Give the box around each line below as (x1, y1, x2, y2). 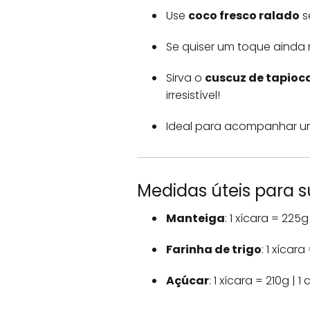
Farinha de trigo (166, 241, 262, 257)
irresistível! (166, 87, 220, 103)
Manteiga (166, 210, 225, 226)
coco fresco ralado (188, 8, 300, 24)
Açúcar (166, 273, 209, 289)
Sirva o (166, 70, 205, 86)
